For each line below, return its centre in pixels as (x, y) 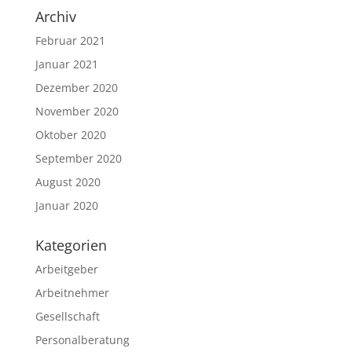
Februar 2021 (70, 40)
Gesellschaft (67, 316)
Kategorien (71, 245)
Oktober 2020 (70, 135)
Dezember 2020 (76, 88)
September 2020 (78, 158)
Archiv (55, 16)
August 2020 (68, 182)
